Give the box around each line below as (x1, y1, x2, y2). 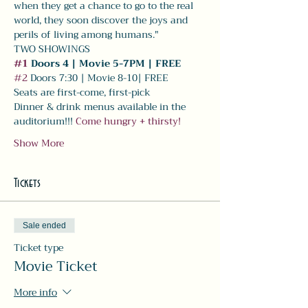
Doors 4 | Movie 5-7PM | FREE (28, 55, 181, 71)
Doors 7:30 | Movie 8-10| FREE (27, 69, 171, 86)
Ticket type (14, 239, 63, 256)
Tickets (14, 177, 41, 190)
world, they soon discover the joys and (14, 12, 190, 28)
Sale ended (23, 221, 66, 230)
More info (14, 284, 57, 301)
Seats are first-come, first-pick (14, 84, 151, 100)
